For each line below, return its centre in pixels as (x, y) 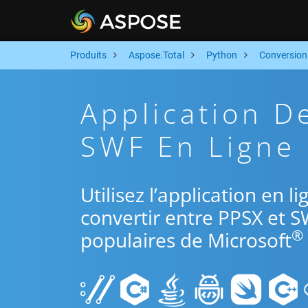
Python (222, 55)
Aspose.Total (156, 55)
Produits (88, 55)
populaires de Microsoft (186, 240)
